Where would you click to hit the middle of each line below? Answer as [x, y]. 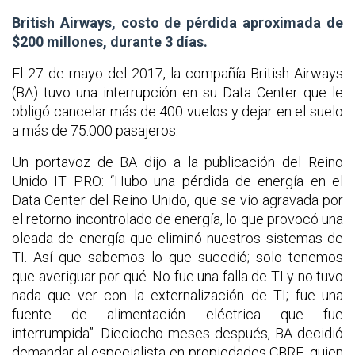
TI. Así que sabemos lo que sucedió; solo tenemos [177, 257]
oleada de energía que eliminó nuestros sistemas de [177, 238]
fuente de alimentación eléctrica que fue [177, 314]
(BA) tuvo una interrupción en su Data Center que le [177, 92]
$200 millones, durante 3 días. [110, 41]
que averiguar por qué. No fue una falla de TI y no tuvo [177, 276]
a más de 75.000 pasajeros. [95, 130]
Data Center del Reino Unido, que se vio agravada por [177, 200]
